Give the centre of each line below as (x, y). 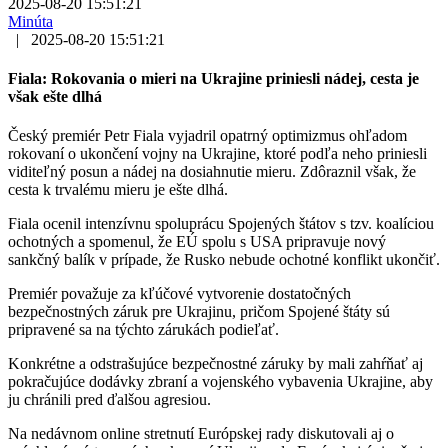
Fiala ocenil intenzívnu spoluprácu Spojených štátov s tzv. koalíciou (221, 224)
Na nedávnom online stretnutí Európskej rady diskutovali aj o (201, 434)
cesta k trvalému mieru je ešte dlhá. (118, 190)
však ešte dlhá (55, 97)
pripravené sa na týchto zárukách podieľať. (143, 330)
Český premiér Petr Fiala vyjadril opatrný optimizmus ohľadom (207, 136)
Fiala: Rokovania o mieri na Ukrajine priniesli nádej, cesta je (213, 79)
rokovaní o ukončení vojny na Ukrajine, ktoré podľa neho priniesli (217, 154)
